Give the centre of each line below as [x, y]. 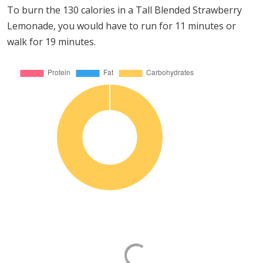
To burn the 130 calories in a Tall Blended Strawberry [124, 10]
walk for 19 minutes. [51, 42]
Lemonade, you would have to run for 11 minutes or [122, 26]
